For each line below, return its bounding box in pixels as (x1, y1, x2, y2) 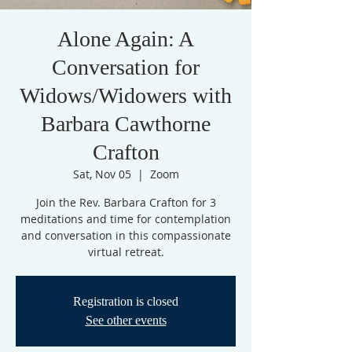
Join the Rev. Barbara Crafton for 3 (35, 195, 216, 210)
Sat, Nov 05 (72, 167, 131, 181)
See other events (85, 313, 167, 327)
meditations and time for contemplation (20, 211, 231, 226)
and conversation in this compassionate (20, 228, 231, 243)
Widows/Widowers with (20, 83, 232, 108)
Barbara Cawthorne (41, 112, 211, 136)
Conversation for (52, 55, 200, 79)
